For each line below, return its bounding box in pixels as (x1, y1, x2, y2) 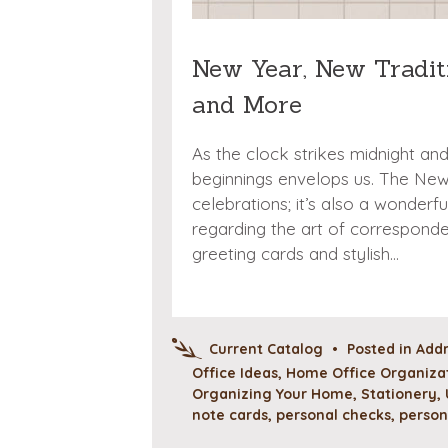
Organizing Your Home (192, 384, 353, 403)
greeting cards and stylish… (192, 242, 399, 264)
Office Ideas (192, 363, 278, 382)
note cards (192, 405, 268, 424)
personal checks (276, 405, 391, 424)
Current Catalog (209, 339, 323, 358)
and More (192, 88, 302, 120)
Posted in (347, 339, 416, 358)
